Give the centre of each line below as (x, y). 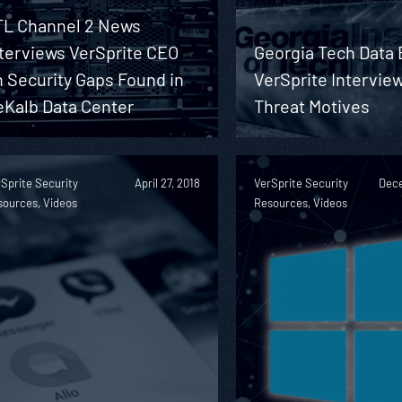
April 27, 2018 (168, 183)
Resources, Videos (301, 202)
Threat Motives (312, 105)
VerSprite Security (301, 183)
